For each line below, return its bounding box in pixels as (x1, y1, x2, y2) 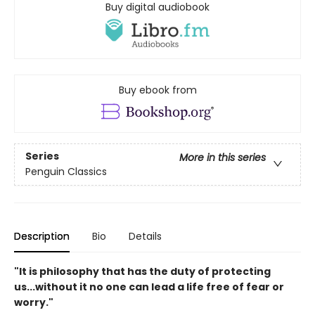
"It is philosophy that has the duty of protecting (14, 264, 271, 278)
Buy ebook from (118, 83, 197, 98)
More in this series (179, 150, 266, 165)
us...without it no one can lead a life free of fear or (14, 279, 284, 294)
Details (129, 229, 162, 243)
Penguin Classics (25, 164, 107, 179)
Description (14, 229, 70, 243)
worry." (14, 295, 53, 309)
